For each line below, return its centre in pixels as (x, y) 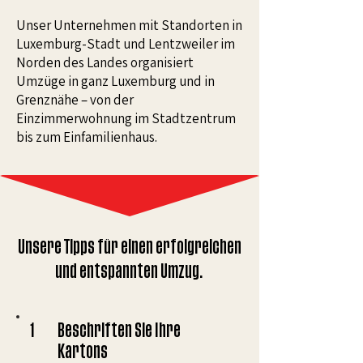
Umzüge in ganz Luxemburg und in (115, 81)
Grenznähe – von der (75, 100)
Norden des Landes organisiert (105, 62)
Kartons (83, 352)
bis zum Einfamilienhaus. (87, 137)
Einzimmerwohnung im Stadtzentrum (126, 118)
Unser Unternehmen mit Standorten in (129, 25)
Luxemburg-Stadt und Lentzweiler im (126, 44)
